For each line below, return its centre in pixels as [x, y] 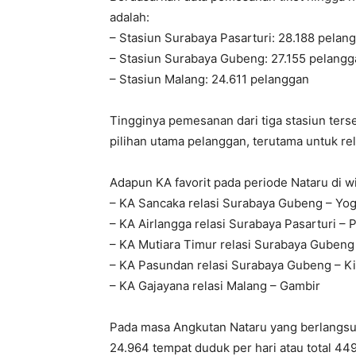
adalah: [130, 17]
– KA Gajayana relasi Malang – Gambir [215, 286]
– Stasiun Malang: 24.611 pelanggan [209, 79]
